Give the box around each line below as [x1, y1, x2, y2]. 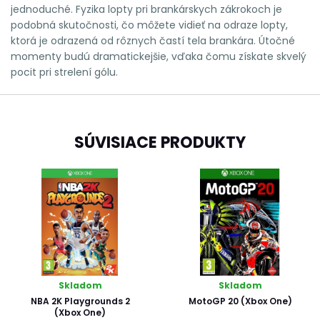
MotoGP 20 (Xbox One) [188, 294, 292, 307]
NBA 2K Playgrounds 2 [30, 294, 130, 307]
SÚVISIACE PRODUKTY [74, 131, 246, 154]
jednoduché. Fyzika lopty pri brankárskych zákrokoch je [11, 1, 282, 16]
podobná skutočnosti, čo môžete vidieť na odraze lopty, [11, 17, 288, 32]
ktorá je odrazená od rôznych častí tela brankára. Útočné [11, 33, 295, 48]
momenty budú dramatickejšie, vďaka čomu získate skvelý [11, 49, 306, 64]
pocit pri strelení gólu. [11, 64, 118, 79]
